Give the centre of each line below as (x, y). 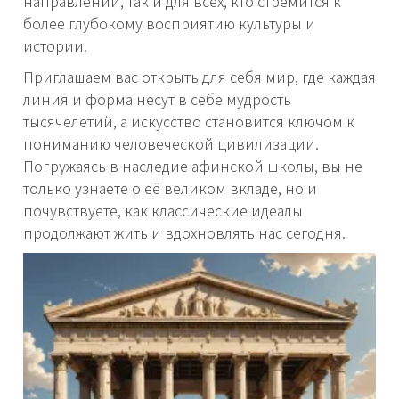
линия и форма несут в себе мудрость (157, 99)
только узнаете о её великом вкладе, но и (170, 188)
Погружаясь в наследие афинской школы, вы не (193, 166)
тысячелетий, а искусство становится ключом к (189, 122)
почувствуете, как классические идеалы (163, 211)
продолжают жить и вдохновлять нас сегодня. (184, 233)
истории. (55, 46)
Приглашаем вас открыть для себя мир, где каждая (199, 77)
